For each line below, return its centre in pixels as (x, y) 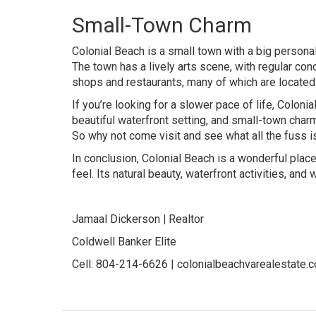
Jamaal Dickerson (117, 219)
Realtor (185, 219)
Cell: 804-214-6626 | (124, 264)
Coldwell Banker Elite (124, 242)
